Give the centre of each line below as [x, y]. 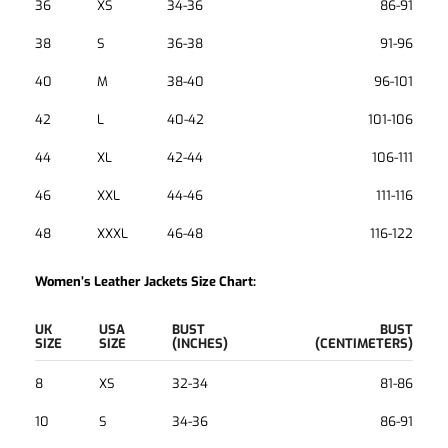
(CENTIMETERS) [364, 344]
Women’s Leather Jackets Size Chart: [145, 281]
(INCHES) [200, 344]
